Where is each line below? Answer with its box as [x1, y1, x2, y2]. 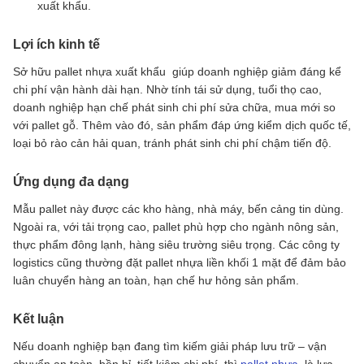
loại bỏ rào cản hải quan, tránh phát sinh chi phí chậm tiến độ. [13, 136, 331, 149]
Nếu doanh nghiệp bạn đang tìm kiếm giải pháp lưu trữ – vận [13, 339, 327, 353]
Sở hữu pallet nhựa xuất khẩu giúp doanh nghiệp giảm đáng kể [13, 64, 341, 78]
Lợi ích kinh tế [13, 37, 100, 51]
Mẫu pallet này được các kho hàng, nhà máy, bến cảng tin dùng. [13, 201, 344, 215]
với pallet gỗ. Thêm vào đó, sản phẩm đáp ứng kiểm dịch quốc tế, [13, 118, 351, 132]
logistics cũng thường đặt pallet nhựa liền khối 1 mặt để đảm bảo [13, 255, 346, 269]
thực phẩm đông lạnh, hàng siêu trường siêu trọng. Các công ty [13, 237, 340, 251]
